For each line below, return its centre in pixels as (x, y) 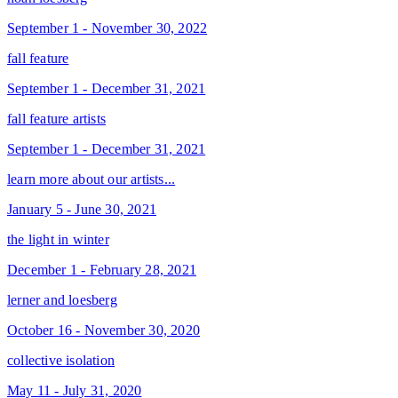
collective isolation (61, 360)
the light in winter (58, 239)
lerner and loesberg (62, 299)
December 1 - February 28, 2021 (102, 269)
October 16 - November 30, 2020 (103, 330)
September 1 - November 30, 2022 (107, 28)
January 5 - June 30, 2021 (82, 209)
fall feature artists (56, 118)
